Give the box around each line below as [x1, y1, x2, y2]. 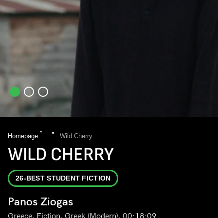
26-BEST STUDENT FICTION [16, 174, 111, 182]
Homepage [8, 132, 40, 140]
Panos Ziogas [8, 195, 73, 208]
